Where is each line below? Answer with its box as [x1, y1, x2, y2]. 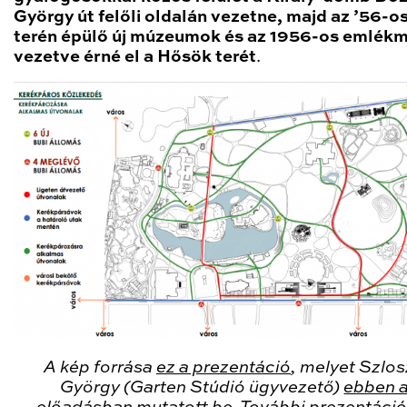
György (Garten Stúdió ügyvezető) [60, 379, 344, 396]
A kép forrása [44, 359, 156, 376]
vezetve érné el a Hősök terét [14, 49, 256, 66]
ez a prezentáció [156, 359, 291, 376]
